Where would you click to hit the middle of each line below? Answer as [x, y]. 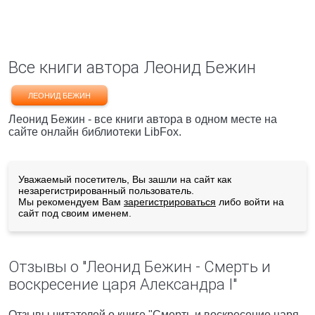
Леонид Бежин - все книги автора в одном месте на [143, 119]
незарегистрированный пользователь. [106, 191]
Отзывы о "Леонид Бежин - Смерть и [140, 267]
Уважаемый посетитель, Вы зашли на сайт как [125, 179]
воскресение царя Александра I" [123, 284]
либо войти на [250, 202]
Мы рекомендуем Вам [71, 202]
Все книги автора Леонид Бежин [132, 67]
